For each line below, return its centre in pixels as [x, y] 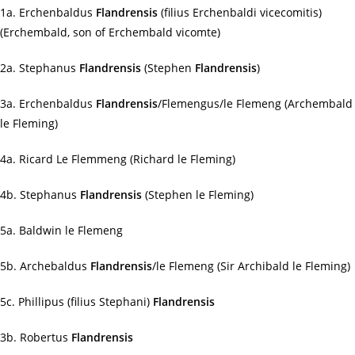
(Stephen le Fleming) [198, 195]
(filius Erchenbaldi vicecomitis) [240, 12]
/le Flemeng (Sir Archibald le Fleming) [251, 266]
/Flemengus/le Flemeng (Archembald [255, 103]
